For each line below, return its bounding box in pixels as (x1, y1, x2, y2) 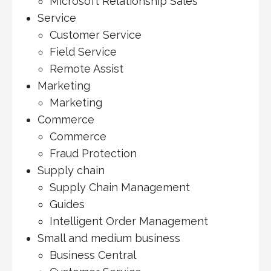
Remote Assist (49, 62, 123, 76)
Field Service (49, 45, 117, 59)
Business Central (49, 249, 136, 262)
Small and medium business (37, 232, 180, 245)
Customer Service (49, 28, 142, 42)
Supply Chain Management (49, 181, 190, 194)
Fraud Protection (49, 147, 137, 160)
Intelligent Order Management (49, 215, 208, 228)
